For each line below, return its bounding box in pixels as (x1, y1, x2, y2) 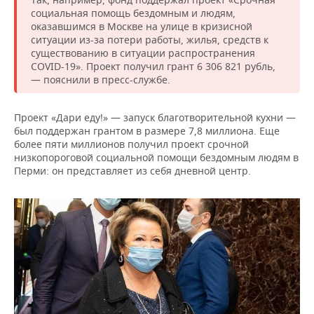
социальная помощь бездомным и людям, (31, 6, 235, 20)
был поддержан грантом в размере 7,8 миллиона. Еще (14, 123, 280, 137)
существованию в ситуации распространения (31, 46, 255, 60)
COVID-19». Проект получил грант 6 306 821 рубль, (31, 59, 275, 73)
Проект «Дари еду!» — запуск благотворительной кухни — (14, 110, 296, 124)
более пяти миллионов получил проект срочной (14, 137, 249, 151)
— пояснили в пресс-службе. (31, 72, 170, 86)
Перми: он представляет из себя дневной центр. (14, 163, 251, 177)
